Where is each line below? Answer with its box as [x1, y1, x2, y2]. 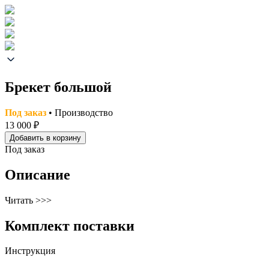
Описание [5, 166, 70, 183]
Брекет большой [5, 79, 112, 95]
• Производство [46, 107, 113, 118]
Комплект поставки [5, 217, 134, 234]
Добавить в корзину [10, 133, 81, 142]
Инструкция [5, 246, 55, 256]
